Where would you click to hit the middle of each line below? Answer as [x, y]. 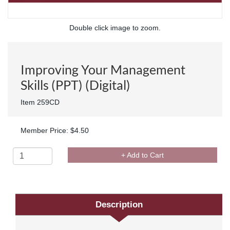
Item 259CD [40, 102]
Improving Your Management [103, 69]
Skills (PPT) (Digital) [75, 85]
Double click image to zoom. [115, 28]
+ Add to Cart [142, 155]
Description [119, 204]
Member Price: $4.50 [55, 130]
